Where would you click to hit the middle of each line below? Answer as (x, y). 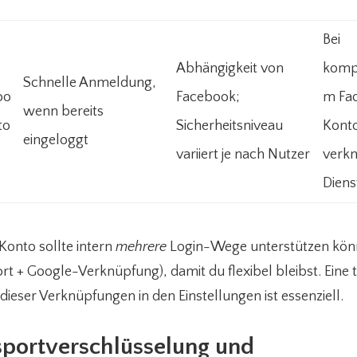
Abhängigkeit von (230, 69)
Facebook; (208, 97)
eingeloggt (56, 140)
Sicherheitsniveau (229, 126)
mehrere (141, 247)
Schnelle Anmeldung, (90, 83)
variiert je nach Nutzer (243, 155)
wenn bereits (63, 112)
